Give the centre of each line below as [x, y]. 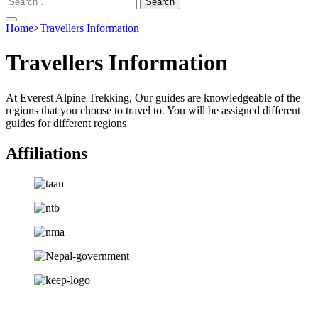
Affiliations [46, 153]
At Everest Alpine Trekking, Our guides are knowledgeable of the [153, 97]
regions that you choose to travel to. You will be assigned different [153, 110]
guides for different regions [66, 123]
